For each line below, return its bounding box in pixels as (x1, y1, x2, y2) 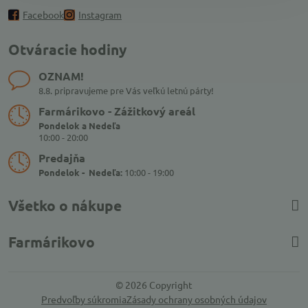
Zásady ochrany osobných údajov (126, 293, 267, 305)
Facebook (23, 8, 64, 21)
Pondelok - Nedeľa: (38, 166, 122, 178)
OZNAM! (38, 69, 84, 83)
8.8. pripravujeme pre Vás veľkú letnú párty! (38, 85, 214, 96)
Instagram (78, 8, 122, 21)
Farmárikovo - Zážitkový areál (38, 104, 195, 118)
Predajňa (38, 151, 85, 165)
